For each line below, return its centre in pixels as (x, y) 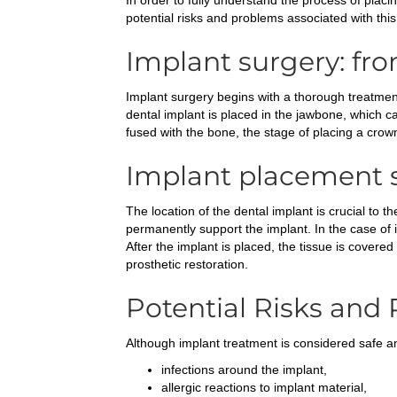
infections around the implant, (244, 370)
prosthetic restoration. (187, 265)
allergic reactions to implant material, (264, 388)
